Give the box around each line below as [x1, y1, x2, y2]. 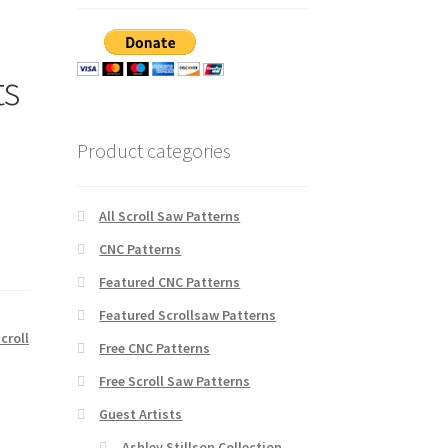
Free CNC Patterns [99, 339, 211, 358]
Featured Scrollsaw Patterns [99, 306, 277, 325]
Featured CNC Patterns [99, 273, 241, 292]
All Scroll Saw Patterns [99, 207, 241, 226]
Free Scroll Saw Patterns [99, 372, 251, 391]
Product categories [76, 137, 231, 163]
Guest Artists [99, 405, 183, 424]
